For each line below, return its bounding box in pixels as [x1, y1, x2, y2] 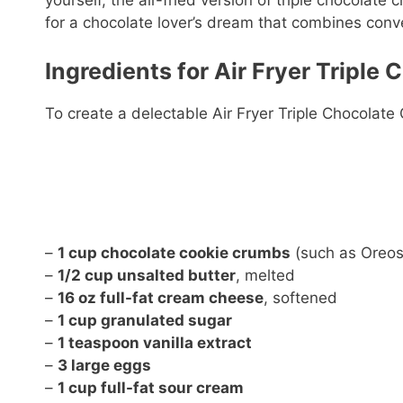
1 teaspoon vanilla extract [58, 334, 252, 353]
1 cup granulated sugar [58, 311, 232, 330]
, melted [236, 266, 295, 285]
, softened [264, 289, 337, 308]
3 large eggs [58, 356, 151, 375]
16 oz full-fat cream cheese [58, 289, 264, 308]
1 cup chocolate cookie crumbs [58, 244, 291, 263]
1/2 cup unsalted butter [58, 266, 236, 285]
